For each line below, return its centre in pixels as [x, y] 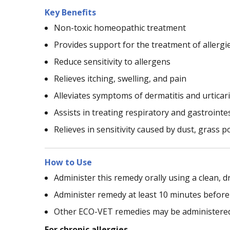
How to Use [68, 162]
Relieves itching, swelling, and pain [120, 78]
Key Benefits [70, 12]
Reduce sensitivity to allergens [112, 61]
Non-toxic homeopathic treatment [120, 27]
